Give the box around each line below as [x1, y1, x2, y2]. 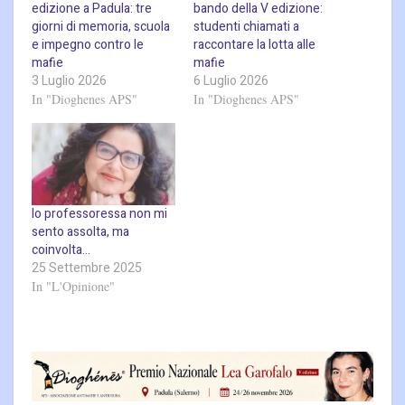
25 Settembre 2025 [32, 259, 142, 278]
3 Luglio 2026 [32, 71, 107, 91]
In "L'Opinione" [32, 278, 115, 296]
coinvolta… [32, 240, 90, 260]
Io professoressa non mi [32, 204, 167, 224]
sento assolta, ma [32, 222, 129, 242]
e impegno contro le [32, 35, 144, 55]
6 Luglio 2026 [193, 71, 268, 91]
